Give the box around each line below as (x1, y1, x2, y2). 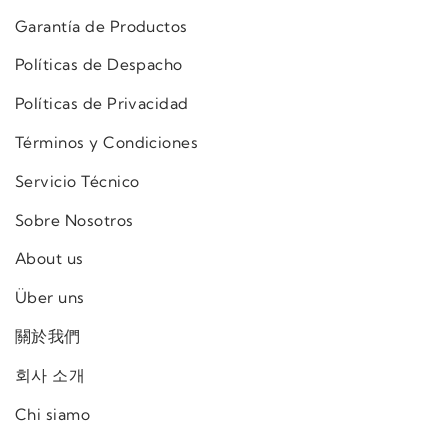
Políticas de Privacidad (15, 94, 189, 114)
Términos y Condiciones (15, 132, 199, 152)
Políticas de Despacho (15, 55, 183, 75)
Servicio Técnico (15, 171, 140, 191)
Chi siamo (15, 404, 91, 424)
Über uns (15, 288, 85, 308)
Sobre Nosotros (15, 210, 134, 230)
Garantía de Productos (15, 16, 188, 36)
